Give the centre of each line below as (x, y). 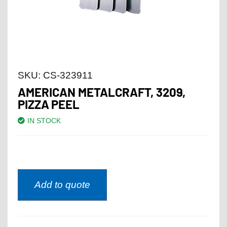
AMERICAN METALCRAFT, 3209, (102, 92)
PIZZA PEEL (49, 104)
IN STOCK (44, 120)
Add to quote (62, 184)
